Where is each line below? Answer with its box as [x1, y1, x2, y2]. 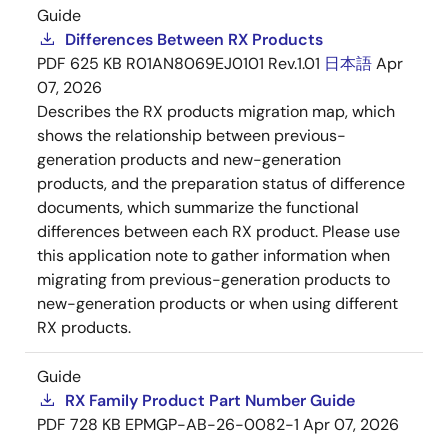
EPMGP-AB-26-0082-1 [125, 414, 299, 435]
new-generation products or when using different [37, 293, 398, 314]
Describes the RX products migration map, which [37, 101, 395, 122]
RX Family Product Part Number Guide [65, 390, 355, 411]
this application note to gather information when [37, 245, 390, 266]
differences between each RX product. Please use [37, 221, 400, 242]
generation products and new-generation [37, 149, 341, 170]
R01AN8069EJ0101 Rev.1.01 [126, 53, 320, 74]
